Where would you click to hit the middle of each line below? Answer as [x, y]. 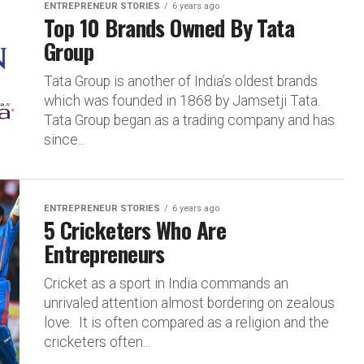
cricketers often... [97, 342]
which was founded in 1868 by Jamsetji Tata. [184, 101]
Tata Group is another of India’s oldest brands [181, 81]
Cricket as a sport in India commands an [166, 284]
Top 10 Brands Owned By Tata [169, 28]
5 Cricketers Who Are [135, 230]
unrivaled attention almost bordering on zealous [189, 303]
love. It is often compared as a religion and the [186, 323]
